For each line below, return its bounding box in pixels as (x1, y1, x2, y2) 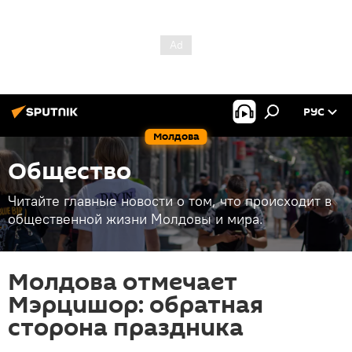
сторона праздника (8, 311, 244, 345)
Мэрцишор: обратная (8, 288, 263, 322)
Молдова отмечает (8, 266, 237, 299)
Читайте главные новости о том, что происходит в (8, 192, 332, 210)
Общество (8, 155, 131, 189)
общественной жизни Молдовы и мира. (8, 210, 263, 228)
